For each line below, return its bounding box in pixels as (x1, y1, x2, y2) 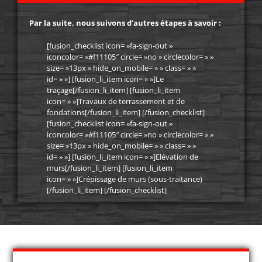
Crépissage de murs (78, 174, 146, 185)
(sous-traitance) (146, 174, 202, 185)
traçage (47, 85, 73, 96)
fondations (47, 107, 85, 118)
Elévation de (156, 151, 198, 163)
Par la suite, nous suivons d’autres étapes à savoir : (29, 18, 221, 29)
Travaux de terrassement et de (78, 96, 185, 107)
